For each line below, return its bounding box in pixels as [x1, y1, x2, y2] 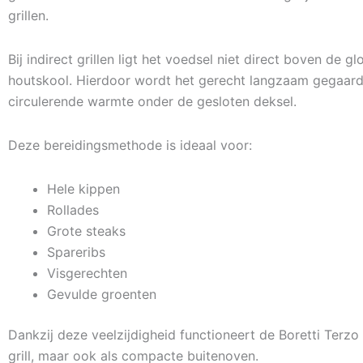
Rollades [47, 202, 99, 218]
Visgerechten [47, 265, 127, 281]
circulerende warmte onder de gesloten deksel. [8, 93, 297, 109]
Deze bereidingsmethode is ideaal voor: [8, 137, 252, 153]
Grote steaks [47, 223, 126, 239]
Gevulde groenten [47, 286, 156, 302]
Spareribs [47, 244, 105, 260]
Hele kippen [47, 181, 120, 197]
